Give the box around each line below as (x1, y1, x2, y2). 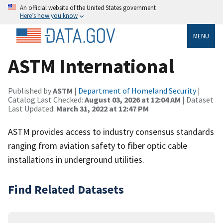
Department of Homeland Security (78, 85, 196, 96)
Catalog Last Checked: (8, 94, 85, 105)
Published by (8, 85, 53, 96)
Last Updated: (8, 103, 56, 113)
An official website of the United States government (20, 3, 156, 11)
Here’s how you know (20, 11, 78, 19)
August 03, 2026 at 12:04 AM (85, 94, 181, 105)
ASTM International (8, 53, 174, 79)
